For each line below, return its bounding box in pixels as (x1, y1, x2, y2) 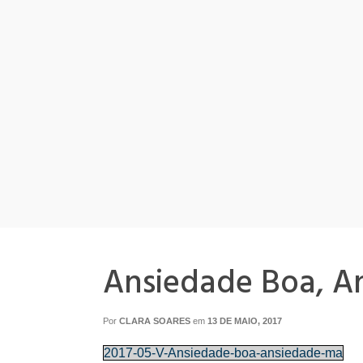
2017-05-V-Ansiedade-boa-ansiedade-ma (104, 346, 343, 360)
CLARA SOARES (119, 316, 190, 326)
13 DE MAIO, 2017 (207, 316, 282, 326)
